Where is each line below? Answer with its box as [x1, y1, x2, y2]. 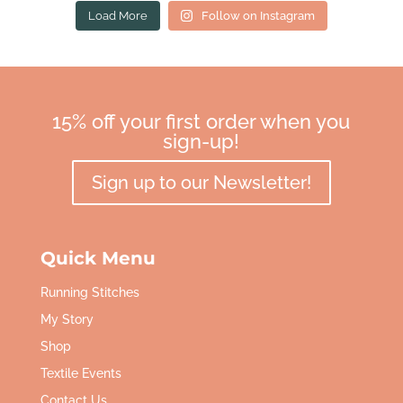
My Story [40, 311, 94, 327]
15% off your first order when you [52, 109, 351, 133]
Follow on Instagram [201, 8, 316, 22]
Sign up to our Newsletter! [91, 171, 311, 193]
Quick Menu [40, 246, 156, 269]
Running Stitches [40, 284, 139, 300]
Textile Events [40, 365, 121, 381]
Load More [87, 8, 148, 22]
